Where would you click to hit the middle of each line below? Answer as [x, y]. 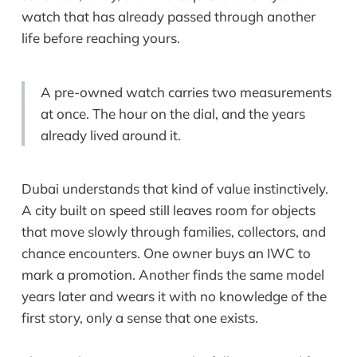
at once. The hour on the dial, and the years [173, 113]
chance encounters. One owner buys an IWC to [166, 253]
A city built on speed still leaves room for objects [168, 210]
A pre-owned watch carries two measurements [186, 92]
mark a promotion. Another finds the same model [173, 275]
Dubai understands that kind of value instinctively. [175, 189]
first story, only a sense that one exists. [139, 318]
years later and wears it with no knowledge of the [174, 296]
